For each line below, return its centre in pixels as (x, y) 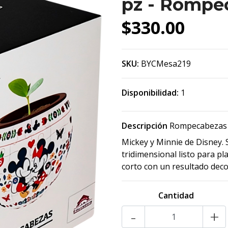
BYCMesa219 (166, 64)
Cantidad (176, 195)
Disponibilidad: (150, 93)
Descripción (145, 126)
